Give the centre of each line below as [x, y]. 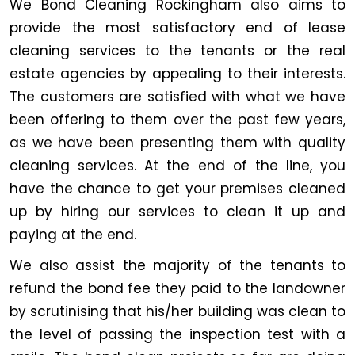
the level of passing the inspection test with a [177, 334]
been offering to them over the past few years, [177, 119]
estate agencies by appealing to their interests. [177, 73]
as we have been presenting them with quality [177, 142]
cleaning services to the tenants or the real [177, 50]
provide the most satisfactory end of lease [177, 27]
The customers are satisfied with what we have [177, 96]
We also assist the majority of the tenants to [177, 265]
